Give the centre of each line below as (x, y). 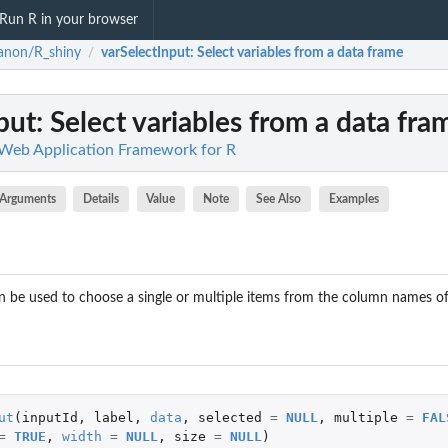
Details (101, 198)
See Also (279, 198)
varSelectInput (145, 53)
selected (229, 417)
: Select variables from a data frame (296, 53)
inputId (49, 417)
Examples (353, 198)
